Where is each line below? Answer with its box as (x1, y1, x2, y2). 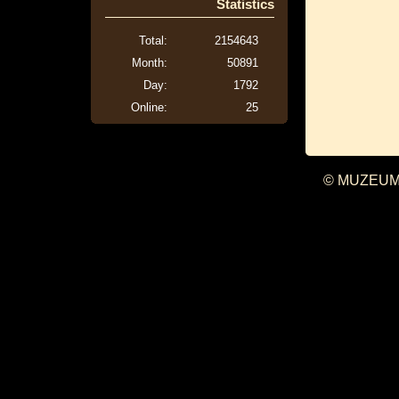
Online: (131, 101, 167, 114)
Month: (132, 56, 167, 69)
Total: (139, 34, 167, 47)
